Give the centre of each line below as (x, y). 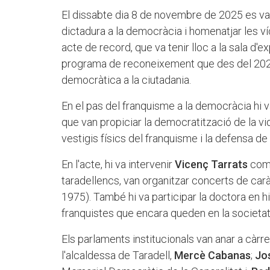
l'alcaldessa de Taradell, (118, 256)
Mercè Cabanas (212, 256)
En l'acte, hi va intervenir (118, 165)
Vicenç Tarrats (211, 165)
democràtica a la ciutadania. (126, 80)
